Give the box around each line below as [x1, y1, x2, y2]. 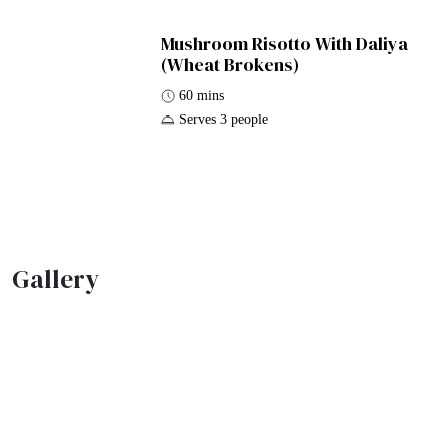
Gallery [12, 262, 99, 297]
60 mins [179, 87, 225, 103]
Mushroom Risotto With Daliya [161, 30, 409, 56]
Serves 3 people [179, 111, 269, 127]
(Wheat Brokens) [161, 51, 300, 77]
